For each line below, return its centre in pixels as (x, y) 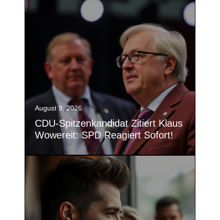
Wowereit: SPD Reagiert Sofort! (104, 135)
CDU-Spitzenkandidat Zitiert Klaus (109, 123)
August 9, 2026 (58, 108)
